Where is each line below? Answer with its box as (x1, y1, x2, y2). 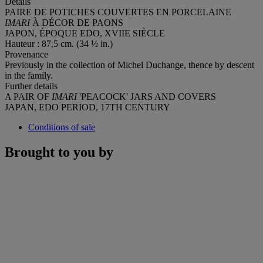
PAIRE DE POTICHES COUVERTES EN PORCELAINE (5, 6, 231, 17)
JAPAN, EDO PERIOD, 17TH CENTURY (5, 102, 170, 112)
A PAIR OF (5, 91, 52, 102)
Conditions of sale (28, 122, 95, 132)
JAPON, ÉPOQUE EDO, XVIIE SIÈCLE (5, 28, 165, 38)
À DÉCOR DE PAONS (32, 17, 123, 28)
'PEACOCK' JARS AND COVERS (79, 91, 216, 102)
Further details (5, 80, 58, 91)
